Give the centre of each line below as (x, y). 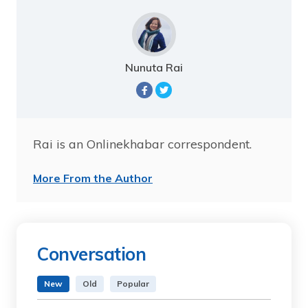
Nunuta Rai (154, 68)
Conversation (91, 254)
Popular (133, 284)
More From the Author (93, 178)
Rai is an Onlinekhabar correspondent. (142, 144)
